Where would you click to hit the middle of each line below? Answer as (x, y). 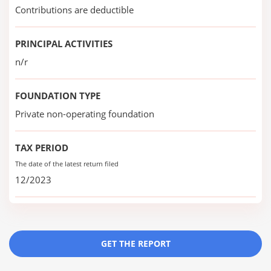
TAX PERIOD (42, 148)
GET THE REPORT (135, 243)
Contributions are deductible (74, 10)
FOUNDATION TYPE (58, 96)
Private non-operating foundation (85, 114)
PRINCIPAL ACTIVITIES (64, 44)
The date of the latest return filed (67, 164)
